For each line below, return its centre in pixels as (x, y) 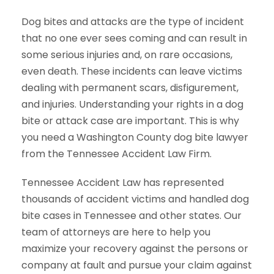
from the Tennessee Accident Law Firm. (117, 154)
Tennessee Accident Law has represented (123, 183)
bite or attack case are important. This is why (130, 121)
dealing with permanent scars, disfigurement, (130, 88)
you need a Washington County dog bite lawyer (135, 137)
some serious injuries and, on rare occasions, (127, 55)
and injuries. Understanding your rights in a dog (132, 104)
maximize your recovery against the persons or (135, 249)
